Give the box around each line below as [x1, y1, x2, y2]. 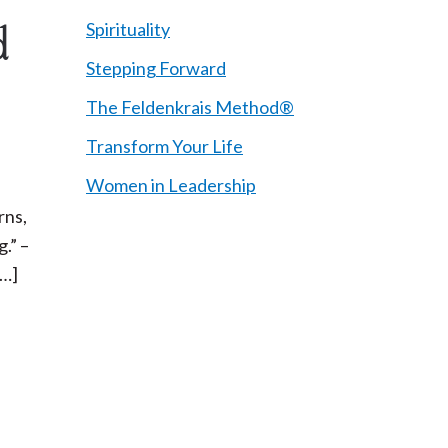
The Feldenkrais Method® [86, 96, 294, 118]
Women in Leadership [86, 174, 256, 196]
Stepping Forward [86, 57, 226, 79]
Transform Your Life [86, 135, 243, 157]
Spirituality [86, 18, 170, 40]
